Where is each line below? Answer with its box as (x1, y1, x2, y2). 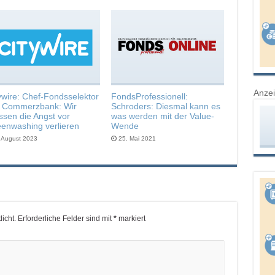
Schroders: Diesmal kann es (110, 101, 220, 112)
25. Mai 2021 (118, 135, 156, 142)
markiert (116, 214, 145, 223)
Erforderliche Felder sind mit (15, 214, 114, 223)
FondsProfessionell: (110, 91, 188, 102)
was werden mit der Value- (110, 111, 214, 122)
